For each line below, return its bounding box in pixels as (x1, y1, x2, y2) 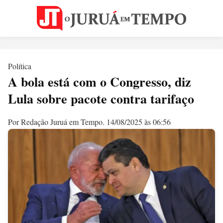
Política (8, 61, 31, 71)
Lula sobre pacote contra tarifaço (8, 89, 194, 108)
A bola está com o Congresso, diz (8, 72, 191, 91)
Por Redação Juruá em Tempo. (8, 116, 107, 127)
